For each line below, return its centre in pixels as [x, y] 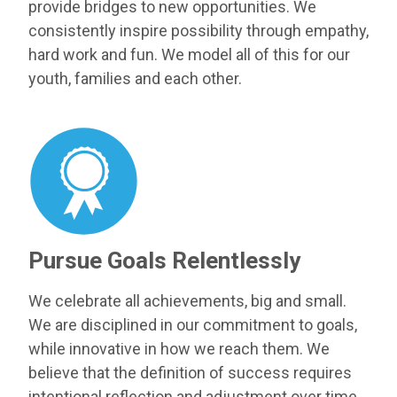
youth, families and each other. [135, 79]
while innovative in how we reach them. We [179, 349]
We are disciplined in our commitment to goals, [193, 325]
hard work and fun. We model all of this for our [189, 55]
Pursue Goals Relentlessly [164, 261]
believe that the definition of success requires [190, 373]
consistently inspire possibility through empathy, [198, 31]
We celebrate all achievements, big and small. [187, 301]
